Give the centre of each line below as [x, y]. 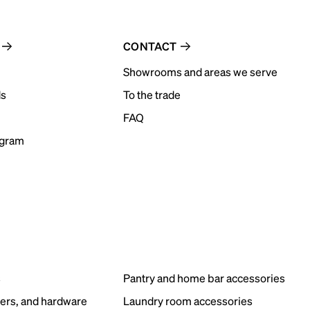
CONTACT [150, 46]
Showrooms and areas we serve [200, 72]
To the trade [152, 94]
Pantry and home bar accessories [204, 278]
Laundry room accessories [188, 301]
